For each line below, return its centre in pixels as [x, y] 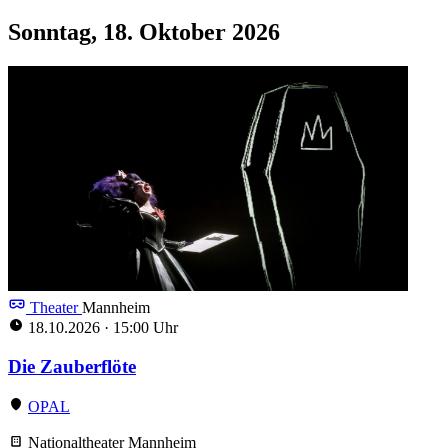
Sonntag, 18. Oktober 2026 [144, 31]
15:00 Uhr [143, 327]
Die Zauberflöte [72, 366]
